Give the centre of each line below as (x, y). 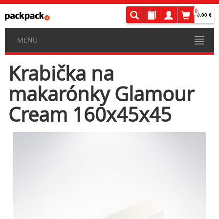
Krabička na (61, 73)
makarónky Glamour (101, 94)
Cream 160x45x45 (90, 114)
